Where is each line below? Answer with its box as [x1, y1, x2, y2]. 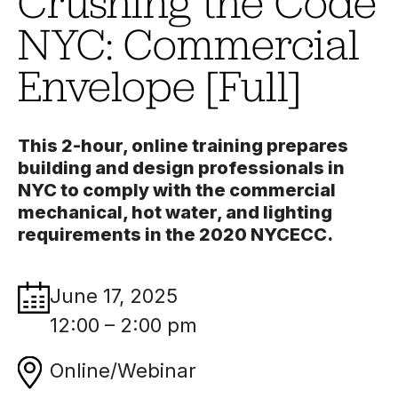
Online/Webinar [50, 359, 196, 383]
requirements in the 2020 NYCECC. [18, 224, 333, 246]
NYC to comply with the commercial [18, 179, 336, 202]
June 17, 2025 [50, 284, 178, 308]
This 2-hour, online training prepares [18, 135, 348, 157]
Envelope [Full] [18, 58, 300, 111]
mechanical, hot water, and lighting [18, 202, 332, 224]
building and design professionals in [18, 157, 345, 179]
